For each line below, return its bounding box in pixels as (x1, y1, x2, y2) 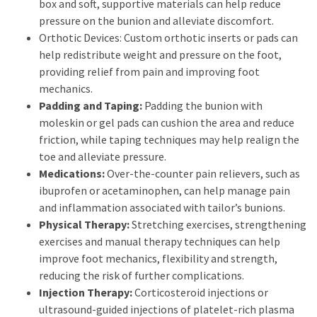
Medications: (39, 166, 107, 180)
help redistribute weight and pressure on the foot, (39, 47, 282, 62)
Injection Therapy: (39, 285, 134, 299)
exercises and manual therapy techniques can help (39, 234, 280, 248)
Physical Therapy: (39, 217, 129, 231)
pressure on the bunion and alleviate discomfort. (39, 13, 274, 28)
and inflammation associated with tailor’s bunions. (39, 200, 285, 214)
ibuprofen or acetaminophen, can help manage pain (39, 183, 290, 197)
